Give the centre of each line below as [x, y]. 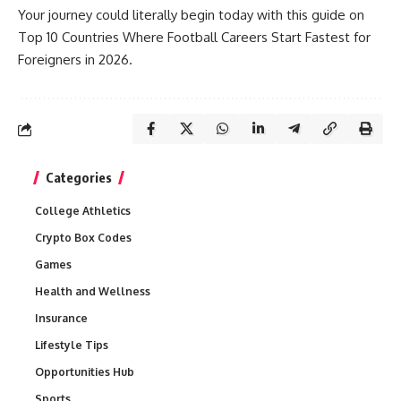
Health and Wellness [93, 291]
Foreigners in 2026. [75, 60]
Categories [79, 177]
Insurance [61, 318]
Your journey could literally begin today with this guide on [191, 15]
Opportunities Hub [85, 372]
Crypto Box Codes [83, 238]
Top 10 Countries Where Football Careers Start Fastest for [194, 37]
